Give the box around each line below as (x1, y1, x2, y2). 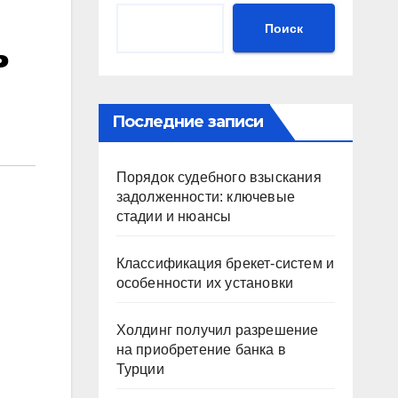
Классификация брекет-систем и (115, 256, 335, 271)
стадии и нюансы (115, 209, 232, 224)
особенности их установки (115, 275, 294, 291)
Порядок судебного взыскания (115, 170, 322, 185)
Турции (115, 362, 164, 377)
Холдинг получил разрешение (115, 322, 319, 338)
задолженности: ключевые (115, 189, 296, 204)
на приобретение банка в (115, 342, 287, 357)
